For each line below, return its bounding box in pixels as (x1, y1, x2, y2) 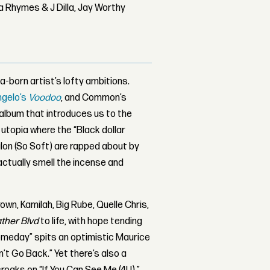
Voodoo (28, 92, 61, 104)
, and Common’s (61, 92, 127, 104)
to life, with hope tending (39, 216, 143, 228)
